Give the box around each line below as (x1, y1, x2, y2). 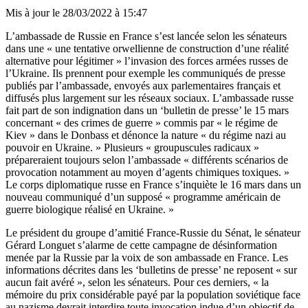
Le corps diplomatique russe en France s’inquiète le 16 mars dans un (5, 178, 301, 190)
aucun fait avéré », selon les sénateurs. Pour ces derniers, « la (5, 276, 269, 288)
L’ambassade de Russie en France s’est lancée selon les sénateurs (5, 30, 287, 42)
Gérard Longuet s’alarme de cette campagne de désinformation (5, 239, 277, 251)
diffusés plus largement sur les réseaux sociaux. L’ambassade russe (5, 91, 294, 104)
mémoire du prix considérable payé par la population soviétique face (5, 288, 300, 300)
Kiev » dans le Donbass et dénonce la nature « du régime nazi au (5, 129, 286, 141)
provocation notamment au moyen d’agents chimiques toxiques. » (5, 166, 289, 178)
